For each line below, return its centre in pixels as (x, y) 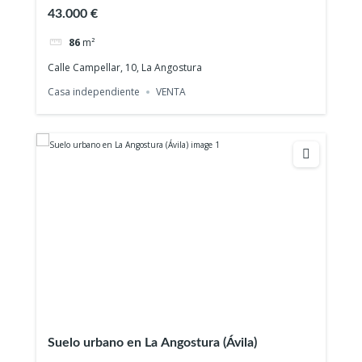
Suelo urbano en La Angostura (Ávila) (153, 342)
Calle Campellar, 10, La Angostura (125, 68)
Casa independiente (94, 92)
